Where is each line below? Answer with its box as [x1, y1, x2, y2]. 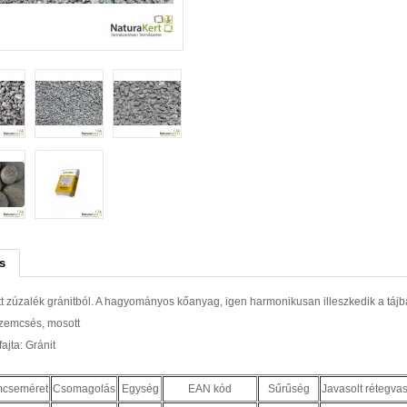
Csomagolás [53, 382, 115, 395]
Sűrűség [267, 382, 310, 395]
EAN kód [188, 382, 232, 395]
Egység [121, 382, 159, 395]
